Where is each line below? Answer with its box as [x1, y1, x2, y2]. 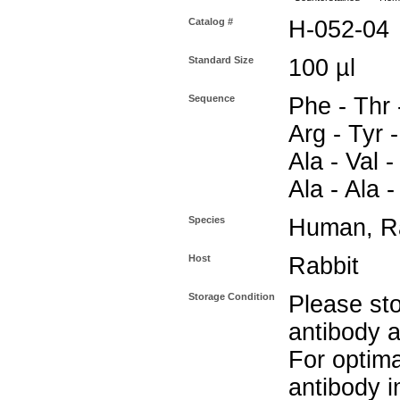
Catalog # [188, 16, 233, 27]
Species [188, 214, 225, 225]
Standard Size [188, 54, 254, 65]
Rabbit [288, 253, 359, 279]
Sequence [188, 93, 235, 104]
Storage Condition [188, 291, 275, 302]
